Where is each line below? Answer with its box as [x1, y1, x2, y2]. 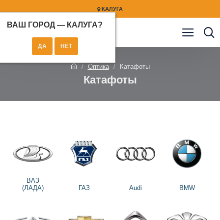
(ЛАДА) [22, 184, 44, 192]
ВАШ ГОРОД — [7, 21, 67, 29]
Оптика [87, 63, 109, 70]
